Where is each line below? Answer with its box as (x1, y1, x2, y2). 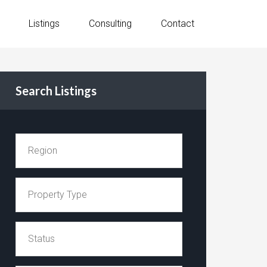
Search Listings (15, 83, 97, 98)
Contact (161, 18, 194, 29)
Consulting (89, 18, 132, 29)
